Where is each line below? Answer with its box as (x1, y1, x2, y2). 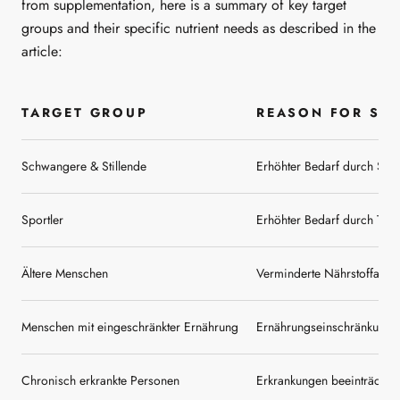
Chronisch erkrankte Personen (21, 371, 179, 389)
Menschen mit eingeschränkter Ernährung (21, 317, 238, 336)
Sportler (21, 210, 63, 229)
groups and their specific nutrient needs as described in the (21, 18, 376, 39)
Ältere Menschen (21, 263, 108, 282)
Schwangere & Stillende (21, 156, 146, 175)
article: (21, 41, 62, 62)
